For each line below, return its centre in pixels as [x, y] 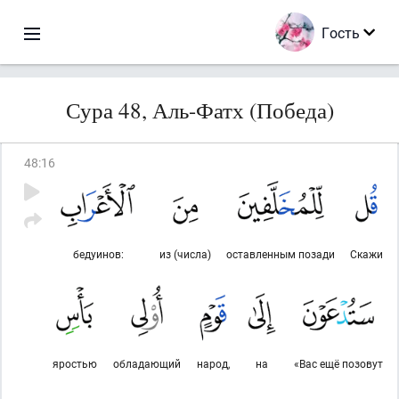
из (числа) [185, 254]
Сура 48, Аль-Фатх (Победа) [199, 110]
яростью [75, 363]
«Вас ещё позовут [338, 363]
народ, [213, 363]
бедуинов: [98, 254]
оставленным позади [281, 254]
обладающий [147, 363]
